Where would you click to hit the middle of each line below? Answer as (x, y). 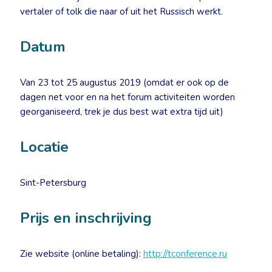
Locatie (44, 147)
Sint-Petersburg (53, 183)
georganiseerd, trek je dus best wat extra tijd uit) (122, 112)
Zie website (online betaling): (82, 254)
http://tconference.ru (185, 254)
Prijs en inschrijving (86, 218)
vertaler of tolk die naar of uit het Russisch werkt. (121, 12)
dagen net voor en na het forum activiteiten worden (127, 97)
